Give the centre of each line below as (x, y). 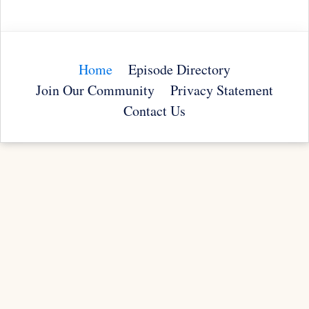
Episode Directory (179, 70)
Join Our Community (95, 90)
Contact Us (154, 111)
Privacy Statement (222, 90)
